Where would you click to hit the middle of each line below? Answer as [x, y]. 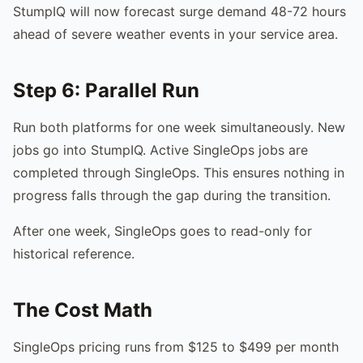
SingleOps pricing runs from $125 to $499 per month [176, 346]
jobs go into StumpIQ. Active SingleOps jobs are [160, 149]
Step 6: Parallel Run [106, 90]
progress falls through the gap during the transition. [172, 195]
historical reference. [74, 253]
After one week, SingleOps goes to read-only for [162, 231]
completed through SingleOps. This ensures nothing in [179, 172]
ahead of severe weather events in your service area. [175, 34]
